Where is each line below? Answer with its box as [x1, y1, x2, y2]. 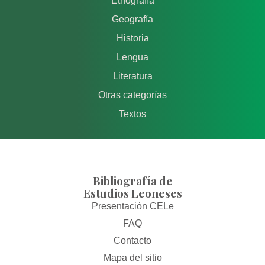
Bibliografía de [92, 172, 173, 188]
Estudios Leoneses [83, 185, 182, 201]
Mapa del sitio [103, 252, 162, 263]
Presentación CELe [91, 201, 174, 211]
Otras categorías [98, 89, 167, 100]
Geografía [112, 14, 153, 24]
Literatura [112, 70, 153, 81]
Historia [116, 33, 149, 43]
